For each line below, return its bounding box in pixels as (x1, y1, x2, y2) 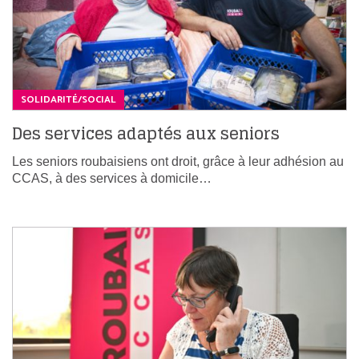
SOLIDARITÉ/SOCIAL (21, 91, 116, 107)
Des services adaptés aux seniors (12, 119, 280, 148)
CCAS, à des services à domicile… (12, 171, 212, 185)
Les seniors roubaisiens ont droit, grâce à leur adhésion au (12, 154, 344, 168)
